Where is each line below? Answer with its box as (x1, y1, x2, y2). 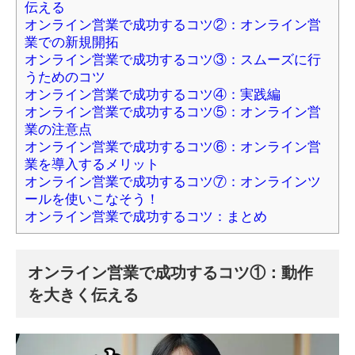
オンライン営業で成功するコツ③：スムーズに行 (25, 51, 321, 67)
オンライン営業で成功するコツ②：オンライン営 (25, 16, 321, 32)
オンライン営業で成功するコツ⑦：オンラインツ (25, 173, 321, 189)
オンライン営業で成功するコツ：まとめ (25, 208, 267, 224)
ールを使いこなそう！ (25, 190, 159, 207)
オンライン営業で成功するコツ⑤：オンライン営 (25, 103, 321, 120)
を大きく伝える (28, 284, 139, 304)
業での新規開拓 (25, 33, 119, 50)
